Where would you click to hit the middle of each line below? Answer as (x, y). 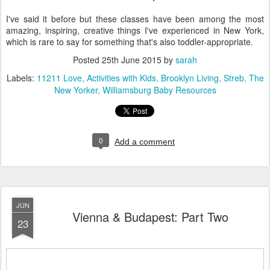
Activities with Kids (121, 78)
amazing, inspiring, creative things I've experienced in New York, (135, 30)
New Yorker (76, 90)
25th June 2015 (132, 60)
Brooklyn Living (190, 78)
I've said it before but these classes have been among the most (135, 19)
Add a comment (145, 142)
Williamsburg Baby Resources (159, 90)
